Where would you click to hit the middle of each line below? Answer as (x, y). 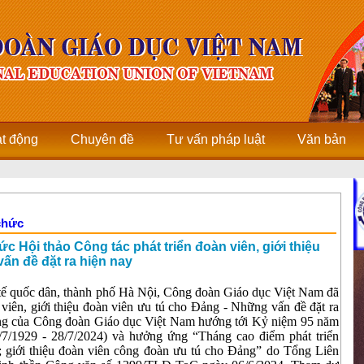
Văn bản (322, 139)
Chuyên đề (102, 139)
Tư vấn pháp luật (216, 139)
